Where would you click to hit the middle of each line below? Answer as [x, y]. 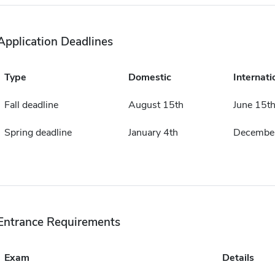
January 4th [153, 133]
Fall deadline [31, 105]
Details [238, 258]
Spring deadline [38, 133]
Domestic [149, 78]
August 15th [156, 105]
